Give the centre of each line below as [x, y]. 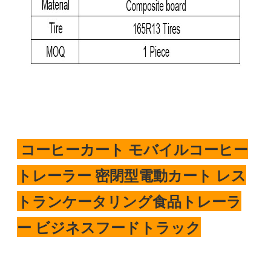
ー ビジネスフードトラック [109, 227]
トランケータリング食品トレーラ [129, 201]
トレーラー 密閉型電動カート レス [132, 175]
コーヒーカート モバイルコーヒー [133, 149]
